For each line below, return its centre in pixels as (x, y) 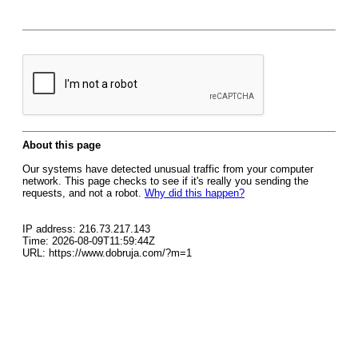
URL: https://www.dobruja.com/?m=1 (107, 253)
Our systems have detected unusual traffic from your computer (168, 169)
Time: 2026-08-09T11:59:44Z (89, 241)
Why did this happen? (195, 193)
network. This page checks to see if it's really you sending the (165, 181)
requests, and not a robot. (84, 193)
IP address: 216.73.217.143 (86, 229)
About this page (62, 145)
